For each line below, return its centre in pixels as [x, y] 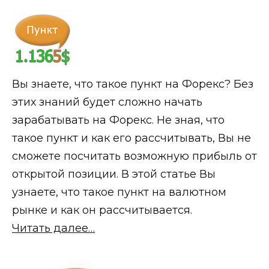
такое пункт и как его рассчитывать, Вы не [131, 138]
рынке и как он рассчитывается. [102, 210]
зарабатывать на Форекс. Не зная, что [118, 120]
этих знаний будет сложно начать [107, 102]
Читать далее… [53, 228]
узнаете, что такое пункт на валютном [119, 192]
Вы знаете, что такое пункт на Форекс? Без [133, 84]
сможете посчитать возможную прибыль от [134, 156]
